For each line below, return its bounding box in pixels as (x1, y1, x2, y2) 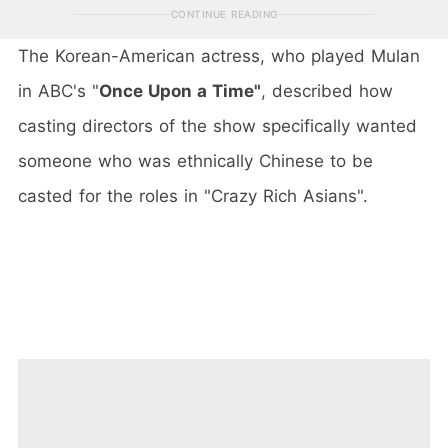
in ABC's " (18, 80, 99, 101)
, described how (261, 80, 393, 101)
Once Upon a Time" (99, 80, 261, 101)
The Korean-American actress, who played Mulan (18, 45, 420, 66)
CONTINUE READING (170, 7, 278, 20)
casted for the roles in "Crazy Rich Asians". (18, 185, 368, 206)
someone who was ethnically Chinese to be (18, 150, 373, 171)
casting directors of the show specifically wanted (18, 115, 417, 136)
